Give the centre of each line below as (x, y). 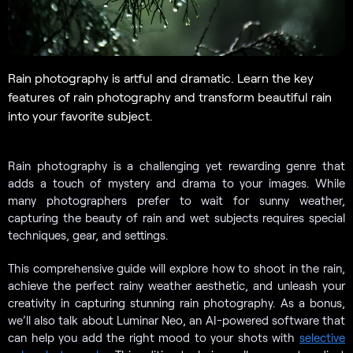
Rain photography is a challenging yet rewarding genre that (176, 165)
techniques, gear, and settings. (88, 234)
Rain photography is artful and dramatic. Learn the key (161, 77)
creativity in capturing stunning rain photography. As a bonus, (176, 302)
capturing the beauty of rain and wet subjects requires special (176, 217)
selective (322, 337)
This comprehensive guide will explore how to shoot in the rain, (176, 268)
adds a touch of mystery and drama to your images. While (176, 182)
